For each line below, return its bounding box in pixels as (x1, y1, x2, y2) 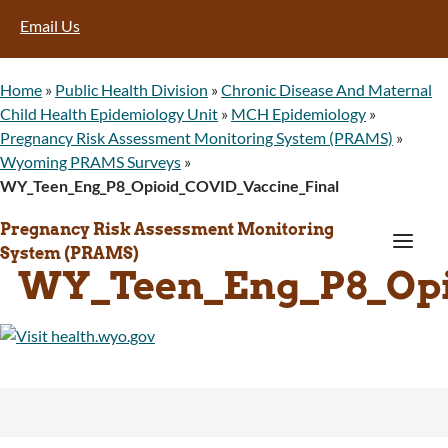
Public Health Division (55, 79, 208, 99)
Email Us (20, 15, 80, 35)
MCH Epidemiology (231, 103, 366, 123)
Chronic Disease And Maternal (221, 79, 432, 99)
